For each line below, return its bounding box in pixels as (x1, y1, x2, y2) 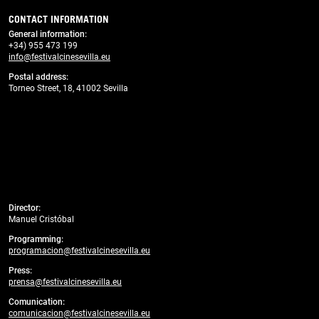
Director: (9, 202, 41, 213)
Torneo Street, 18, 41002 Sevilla (9, 83, 130, 93)
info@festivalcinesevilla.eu (9, 51, 110, 62)
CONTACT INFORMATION (9, 13, 109, 26)
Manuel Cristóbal (9, 214, 74, 224)
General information (9, 28, 85, 39)
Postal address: (9, 71, 68, 82)
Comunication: (9, 296, 65, 307)
